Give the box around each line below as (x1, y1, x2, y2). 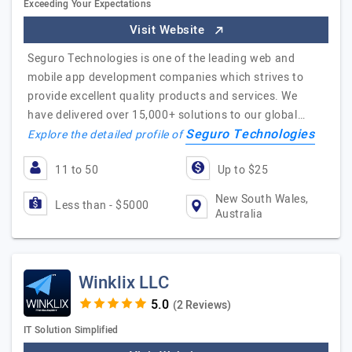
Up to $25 (217, 162, 268, 178)
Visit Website (129, 21, 208, 38)
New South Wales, (214, 191, 309, 207)
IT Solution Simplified (24, 323, 119, 337)
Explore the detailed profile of (27, 126, 186, 143)
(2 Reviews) (172, 297, 231, 313)
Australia (214, 206, 263, 222)
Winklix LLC (79, 270, 169, 295)
